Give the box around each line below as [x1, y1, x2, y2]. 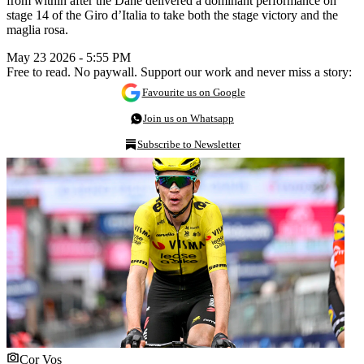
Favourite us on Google [141, 85, 245, 98]
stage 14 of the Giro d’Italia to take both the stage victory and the [6, 7, 338, 22]
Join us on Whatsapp [143, 111, 234, 124]
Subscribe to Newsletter [136, 137, 240, 150]
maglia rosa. [6, 22, 68, 37]
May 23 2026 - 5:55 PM [6, 50, 131, 64]
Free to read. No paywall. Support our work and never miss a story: [6, 64, 352, 79]
